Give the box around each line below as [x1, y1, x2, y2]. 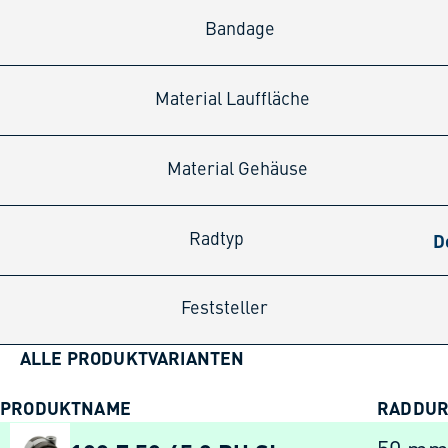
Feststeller [180, 300, 268, 319]
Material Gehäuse [167, 160, 309, 179]
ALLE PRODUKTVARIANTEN [19, 345, 245, 369]
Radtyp [188, 230, 244, 249]
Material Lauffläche [155, 90, 311, 109]
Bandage [205, 20, 276, 39]
